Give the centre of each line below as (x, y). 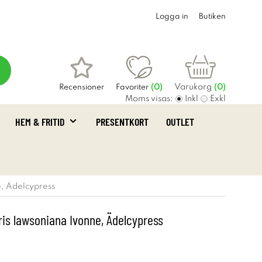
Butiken (212, 17)
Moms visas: (149, 99)
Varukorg (193, 87)
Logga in (172, 17)
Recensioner (82, 87)
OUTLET (180, 122)
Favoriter (132, 87)
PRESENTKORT (122, 122)
